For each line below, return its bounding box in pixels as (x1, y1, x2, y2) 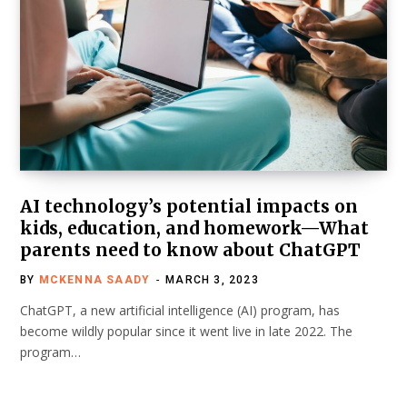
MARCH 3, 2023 (165, 273, 259, 287)
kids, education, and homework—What (20, 217, 369, 240)
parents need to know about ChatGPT (20, 239, 361, 262)
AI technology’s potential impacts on (20, 195, 358, 218)
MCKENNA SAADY (38, 273, 151, 287)
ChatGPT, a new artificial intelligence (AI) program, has (20, 302, 340, 320)
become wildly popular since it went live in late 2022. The (20, 323, 352, 341)
